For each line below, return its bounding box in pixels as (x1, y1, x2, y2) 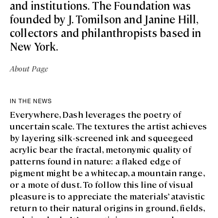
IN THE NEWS (10, 97, 52, 105)
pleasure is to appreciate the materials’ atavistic (10, 190, 205, 201)
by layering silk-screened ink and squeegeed (10, 131, 194, 143)
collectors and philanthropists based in (10, 25, 201, 39)
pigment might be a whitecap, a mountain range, (10, 166, 205, 178)
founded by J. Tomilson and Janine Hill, (10, 11, 198, 26)
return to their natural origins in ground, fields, (10, 201, 205, 213)
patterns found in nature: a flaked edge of (10, 155, 181, 166)
